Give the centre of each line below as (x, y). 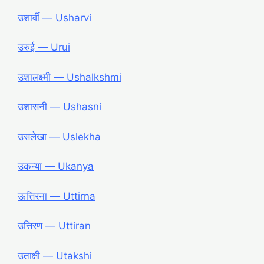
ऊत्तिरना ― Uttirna (57, 196)
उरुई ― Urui (44, 47)
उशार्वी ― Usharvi (55, 17)
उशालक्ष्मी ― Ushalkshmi (70, 77)
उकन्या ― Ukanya (56, 166)
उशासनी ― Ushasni (60, 107)
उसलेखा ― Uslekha (59, 136)
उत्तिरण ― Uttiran (54, 226)
